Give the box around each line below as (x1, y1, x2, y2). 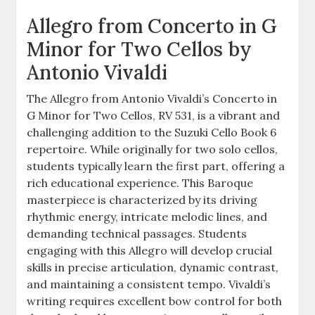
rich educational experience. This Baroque (27, 175, 254, 190)
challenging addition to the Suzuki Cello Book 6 (27, 124, 277, 139)
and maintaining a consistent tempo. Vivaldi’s (27, 276, 271, 291)
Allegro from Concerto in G (27, 13, 278, 39)
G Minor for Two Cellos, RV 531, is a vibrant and (27, 108, 281, 122)
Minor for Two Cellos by (27, 36, 252, 62)
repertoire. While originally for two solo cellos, (27, 141, 278, 156)
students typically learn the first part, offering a (27, 158, 285, 173)
